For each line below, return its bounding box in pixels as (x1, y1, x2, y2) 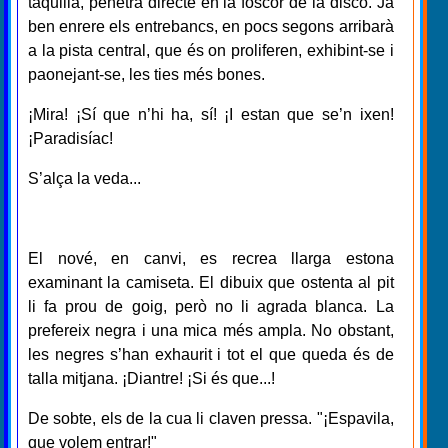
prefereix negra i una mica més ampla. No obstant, (28, 321, 394, 339)
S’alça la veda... (28, 169, 141, 187)
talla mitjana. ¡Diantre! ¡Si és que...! (28, 369, 275, 387)
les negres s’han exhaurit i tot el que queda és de (28, 345, 394, 363)
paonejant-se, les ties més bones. (28, 65, 265, 83)
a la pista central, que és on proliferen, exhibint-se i (28, 41, 394, 59)
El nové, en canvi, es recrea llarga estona (28, 249, 394, 267)
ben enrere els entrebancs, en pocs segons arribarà (28, 17, 394, 35)
